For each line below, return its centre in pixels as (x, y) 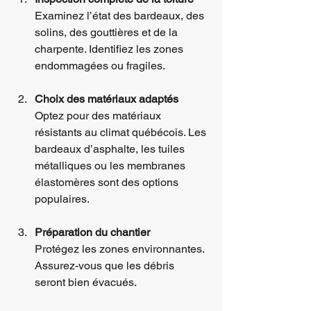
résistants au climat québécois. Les (122, 132)
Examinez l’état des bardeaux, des (121, 15)
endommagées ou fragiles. (100, 65)
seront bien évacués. (86, 282)
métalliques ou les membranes (111, 165)
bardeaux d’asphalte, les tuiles (111, 149)
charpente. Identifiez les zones (110, 49)
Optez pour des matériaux (99, 115)
